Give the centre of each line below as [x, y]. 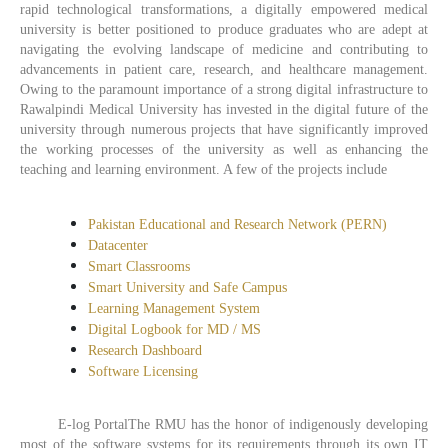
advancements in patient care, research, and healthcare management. [224, 70]
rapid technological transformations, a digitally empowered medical [224, 10]
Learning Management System [174, 308]
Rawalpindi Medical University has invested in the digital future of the [224, 110]
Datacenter [118, 245]
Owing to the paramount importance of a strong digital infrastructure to [224, 90]
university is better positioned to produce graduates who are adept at [224, 30]
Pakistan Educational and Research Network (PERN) [238, 224]
